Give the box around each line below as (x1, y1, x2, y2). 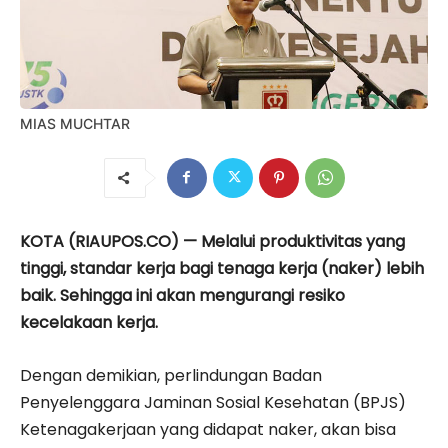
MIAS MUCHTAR (20, 114, 130, 132)
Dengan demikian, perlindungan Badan (20, 363, 322, 387)
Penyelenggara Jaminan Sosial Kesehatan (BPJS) (20, 390, 406, 414)
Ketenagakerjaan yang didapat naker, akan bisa (20, 417, 396, 441)
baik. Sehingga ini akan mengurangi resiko (20, 283, 345, 307)
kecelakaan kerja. (20, 310, 158, 334)
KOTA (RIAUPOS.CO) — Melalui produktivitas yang (20, 229, 405, 253)
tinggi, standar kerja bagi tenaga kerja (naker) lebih (20, 256, 424, 280)
